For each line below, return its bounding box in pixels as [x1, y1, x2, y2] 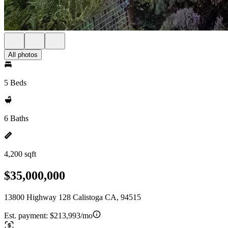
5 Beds [4, 78, 26, 87]
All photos [8, 51, 38, 59]
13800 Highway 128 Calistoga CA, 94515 [4, 192, 141, 202]
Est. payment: [4, 211, 50, 220]
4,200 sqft [4, 150, 36, 158]
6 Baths [4, 114, 28, 123]
